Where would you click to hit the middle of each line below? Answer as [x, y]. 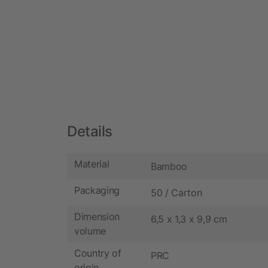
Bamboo [169, 166]
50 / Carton [176, 192]
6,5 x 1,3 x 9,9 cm [189, 219]
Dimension [97, 217]
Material [92, 164]
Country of [98, 253]
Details [90, 131]
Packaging [97, 191]
